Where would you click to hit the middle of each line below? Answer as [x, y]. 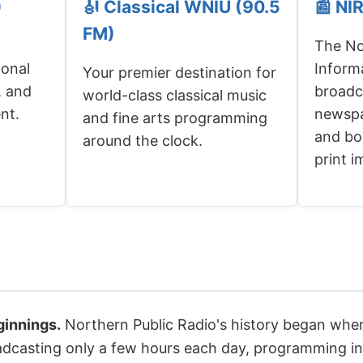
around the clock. [142, 140]
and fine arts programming [175, 117]
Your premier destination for [179, 72]
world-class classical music [174, 95]
